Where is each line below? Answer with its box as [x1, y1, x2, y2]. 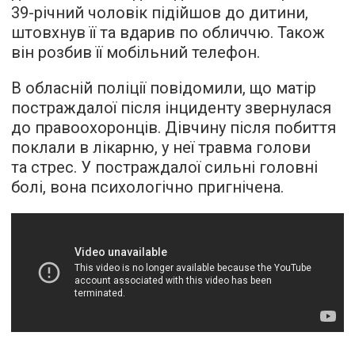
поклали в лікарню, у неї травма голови [11, 137, 311, 157]
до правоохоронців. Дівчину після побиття [11, 117, 336, 137]
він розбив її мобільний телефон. [11, 42, 260, 62]
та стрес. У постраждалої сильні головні [11, 157, 318, 177]
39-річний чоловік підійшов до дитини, [11, 2, 308, 22]
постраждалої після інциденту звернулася [11, 97, 331, 117]
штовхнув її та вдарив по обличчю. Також [11, 22, 325, 42]
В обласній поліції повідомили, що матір [11, 78, 316, 97]
